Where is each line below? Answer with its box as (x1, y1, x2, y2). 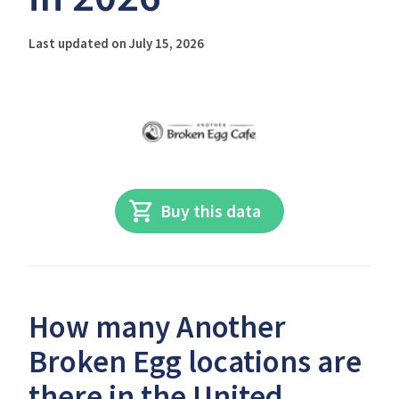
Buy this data (160, 199, 262, 222)
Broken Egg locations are (28, 342, 362, 381)
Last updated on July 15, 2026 (28, 35, 204, 52)
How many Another (28, 307, 286, 346)
